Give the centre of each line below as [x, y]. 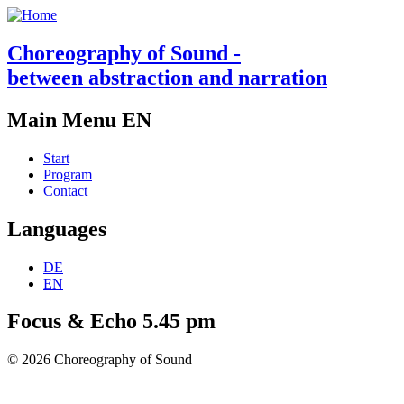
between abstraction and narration [167, 77]
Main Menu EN [79, 119]
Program [68, 174]
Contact [65, 190]
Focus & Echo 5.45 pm [111, 321]
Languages [57, 229]
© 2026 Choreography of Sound [100, 360]
